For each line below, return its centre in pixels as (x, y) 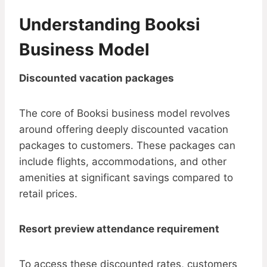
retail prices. (48, 194)
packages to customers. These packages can (127, 146)
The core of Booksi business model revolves (125, 114)
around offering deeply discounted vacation (124, 130)
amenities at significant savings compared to (126, 178)
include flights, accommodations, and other (123, 162)
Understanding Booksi (110, 25)
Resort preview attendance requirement (119, 229)
